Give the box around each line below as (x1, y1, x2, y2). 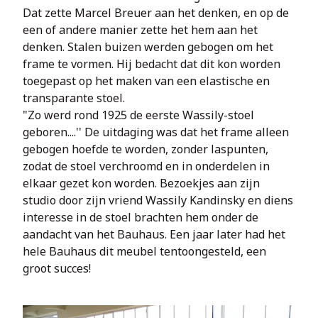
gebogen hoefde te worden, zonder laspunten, (23, 141, 268, 157)
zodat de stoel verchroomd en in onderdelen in (23, 158, 270, 174)
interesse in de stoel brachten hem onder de (23, 209, 258, 225)
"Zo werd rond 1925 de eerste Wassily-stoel (23, 107, 254, 123)
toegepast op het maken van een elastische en (23, 73, 270, 89)
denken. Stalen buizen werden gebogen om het (23, 39, 273, 55)
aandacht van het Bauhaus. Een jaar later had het (23, 226, 285, 242)
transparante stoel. (23, 90, 125, 106)
